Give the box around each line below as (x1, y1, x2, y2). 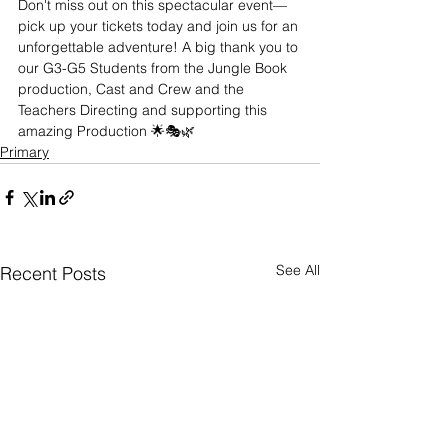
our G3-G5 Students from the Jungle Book (18, 59, 291, 77)
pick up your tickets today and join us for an (18, 17, 302, 35)
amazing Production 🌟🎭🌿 (18, 122, 195, 140)
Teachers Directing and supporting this (18, 101, 271, 119)
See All (276, 261, 320, 279)
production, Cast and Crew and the (18, 80, 248, 98)
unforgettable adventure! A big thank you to (18, 38, 302, 56)
